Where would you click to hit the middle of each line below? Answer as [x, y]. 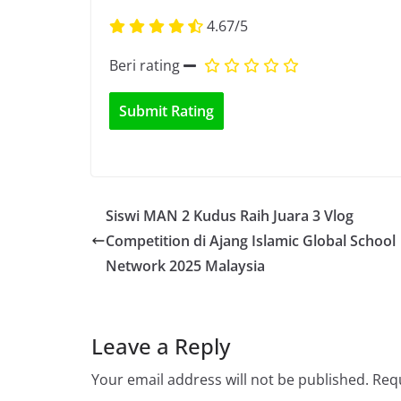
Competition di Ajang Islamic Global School [251, 241]
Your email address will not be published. [230, 380]
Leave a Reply [161, 346]
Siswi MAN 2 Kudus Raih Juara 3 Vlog [230, 216]
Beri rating [145, 66]
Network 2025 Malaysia [185, 266]
